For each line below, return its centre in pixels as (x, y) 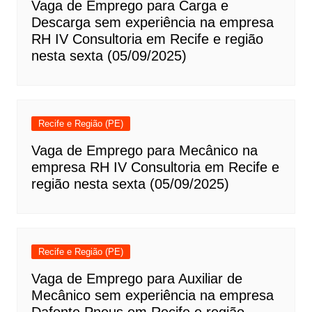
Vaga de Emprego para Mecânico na (144, 150)
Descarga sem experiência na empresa (152, 22)
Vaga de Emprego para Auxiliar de (136, 278)
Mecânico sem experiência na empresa (152, 295)
